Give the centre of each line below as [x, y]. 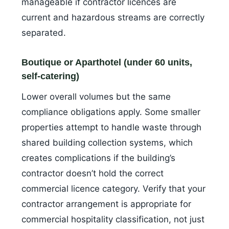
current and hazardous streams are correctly [113, 18]
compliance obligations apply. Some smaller [111, 112]
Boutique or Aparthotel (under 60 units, [107, 63]
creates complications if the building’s [98, 158]
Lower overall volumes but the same [96, 97]
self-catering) [50, 76]
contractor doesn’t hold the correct [93, 174]
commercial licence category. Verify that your [113, 189]
